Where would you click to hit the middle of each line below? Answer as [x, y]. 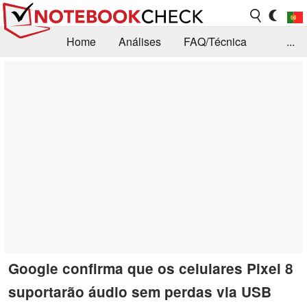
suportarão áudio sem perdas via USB [140, 291]
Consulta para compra [198, 72]
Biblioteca [98, 72]
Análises [140, 42]
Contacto [86, 102]
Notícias [31, 72]
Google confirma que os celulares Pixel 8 [151, 268]
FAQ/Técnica [215, 42]
